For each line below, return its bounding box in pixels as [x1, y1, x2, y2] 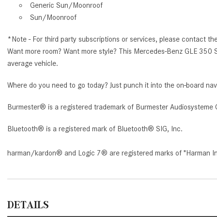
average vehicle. [7, 59, 58, 68]
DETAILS [7, 198, 49, 211]
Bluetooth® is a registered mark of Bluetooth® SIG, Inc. [7, 124, 183, 133]
